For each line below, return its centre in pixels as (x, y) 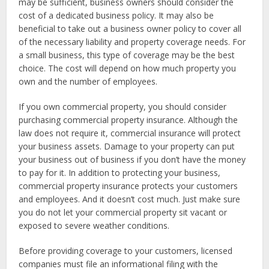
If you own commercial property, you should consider (123, 107)
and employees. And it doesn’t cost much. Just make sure (130, 199)
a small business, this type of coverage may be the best (127, 55)
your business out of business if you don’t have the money (132, 159)
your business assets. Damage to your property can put (127, 146)
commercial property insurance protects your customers (128, 186)
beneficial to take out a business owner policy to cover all (130, 29)
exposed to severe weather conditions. (94, 225)
